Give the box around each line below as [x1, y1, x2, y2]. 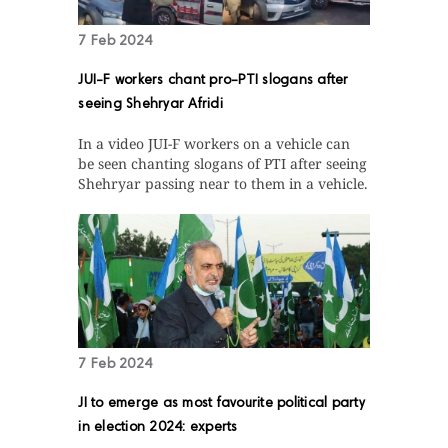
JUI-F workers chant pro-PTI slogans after [78, 74, 349, 89]
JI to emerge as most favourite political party [78, 397, 365, 412]
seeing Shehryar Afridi [78, 98, 223, 113]
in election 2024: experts [78, 421, 238, 436]
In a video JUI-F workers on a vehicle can [78, 134, 351, 154]
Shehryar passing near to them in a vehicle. [78, 174, 369, 194]
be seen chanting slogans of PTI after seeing [78, 154, 368, 174]
